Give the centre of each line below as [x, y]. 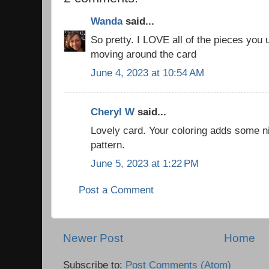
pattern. [108, 144]
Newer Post [93, 238]
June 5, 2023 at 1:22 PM [145, 163]
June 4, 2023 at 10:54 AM [147, 72]
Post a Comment [116, 189]
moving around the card [144, 54]
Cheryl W [113, 112]
